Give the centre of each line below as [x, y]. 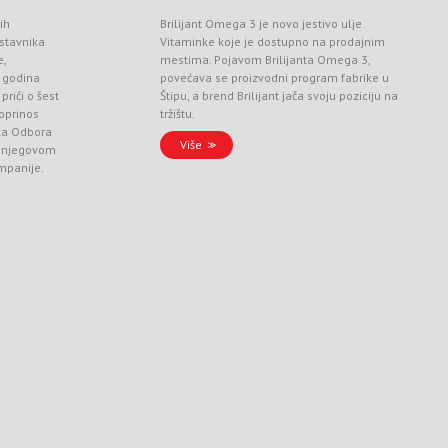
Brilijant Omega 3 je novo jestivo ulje [261, 23]
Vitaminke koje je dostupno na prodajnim [273, 41]
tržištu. [178, 113]
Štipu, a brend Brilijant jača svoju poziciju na [279, 95]
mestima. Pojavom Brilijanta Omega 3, [265, 59]
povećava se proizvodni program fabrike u [275, 77]
